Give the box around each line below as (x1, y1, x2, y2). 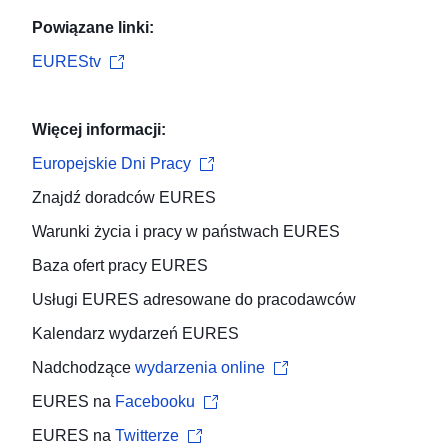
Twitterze (115, 427, 179, 445)
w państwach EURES (182, 223, 340, 241)
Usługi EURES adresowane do (32, 291, 257, 309)
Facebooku (115, 393, 195, 411)
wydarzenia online (135, 359, 265, 377)
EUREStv (32, 53, 101, 71)
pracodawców (257, 291, 356, 309)
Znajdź (32, 189, 85, 207)
